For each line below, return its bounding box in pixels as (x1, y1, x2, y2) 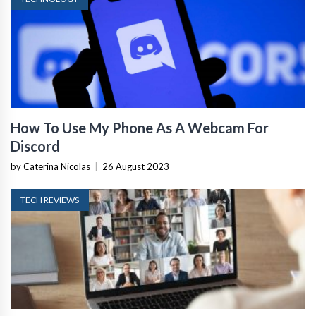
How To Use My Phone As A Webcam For (11, 119, 269, 137)
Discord (11, 138, 60, 155)
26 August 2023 (102, 161, 169, 173)
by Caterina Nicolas (11, 161, 90, 173)
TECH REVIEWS (20, 195, 79, 206)
